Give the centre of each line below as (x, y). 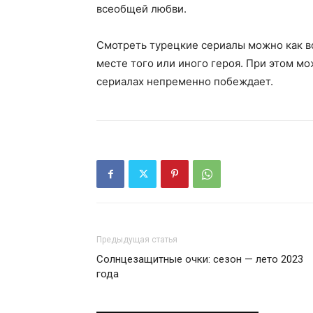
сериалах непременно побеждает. (185, 81)
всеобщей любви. (141, 9)
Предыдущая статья (137, 240)
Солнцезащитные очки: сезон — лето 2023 (200, 259)
